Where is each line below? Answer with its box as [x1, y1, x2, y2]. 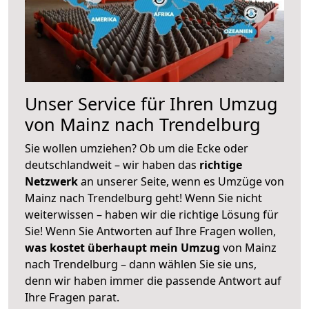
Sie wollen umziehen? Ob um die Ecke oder [25, 140, 248, 156]
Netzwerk [25, 173, 81, 189]
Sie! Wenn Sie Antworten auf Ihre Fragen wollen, [25, 223, 276, 239]
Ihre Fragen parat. [25, 289, 119, 305]
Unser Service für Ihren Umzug [25, 91, 278, 115]
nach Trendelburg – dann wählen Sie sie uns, [25, 256, 257, 272]
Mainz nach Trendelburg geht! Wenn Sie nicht [25, 190, 262, 206]
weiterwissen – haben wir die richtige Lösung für [25, 206, 279, 222]
